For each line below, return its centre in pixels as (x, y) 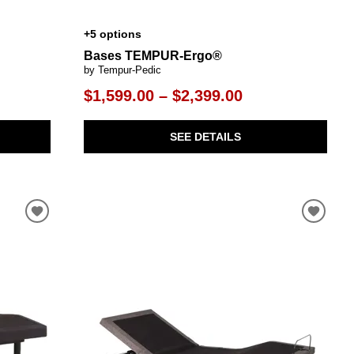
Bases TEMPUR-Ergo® (153, 56)
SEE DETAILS (205, 136)
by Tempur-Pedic (122, 70)
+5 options (112, 34)
